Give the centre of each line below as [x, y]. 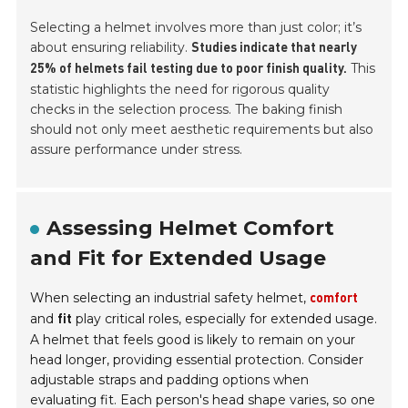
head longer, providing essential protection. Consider [197, 360]
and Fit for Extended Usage [178, 259]
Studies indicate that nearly [275, 49]
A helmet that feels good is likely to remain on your [193, 340]
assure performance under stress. [137, 150]
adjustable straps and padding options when [170, 380]
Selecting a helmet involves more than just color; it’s [196, 28]
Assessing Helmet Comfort [191, 229]
